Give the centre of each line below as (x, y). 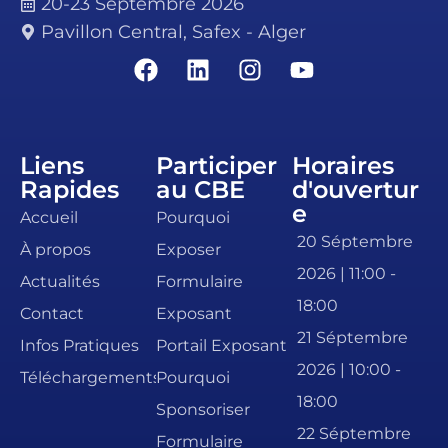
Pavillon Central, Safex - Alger (173, 31)
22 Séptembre (354, 433)
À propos (55, 249)
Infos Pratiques (79, 345)
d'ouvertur (355, 189)
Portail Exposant (221, 345)
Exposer (188, 249)
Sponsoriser (203, 409)
